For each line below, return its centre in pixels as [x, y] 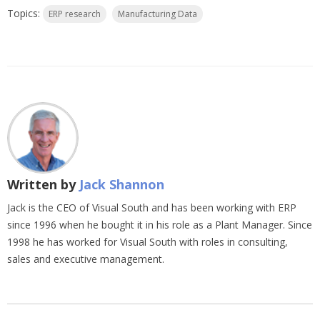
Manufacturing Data [157, 14]
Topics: [25, 14]
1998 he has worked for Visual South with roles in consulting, [147, 242]
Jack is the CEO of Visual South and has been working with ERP [152, 208]
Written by [43, 185]
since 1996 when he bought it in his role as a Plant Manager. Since [160, 225]
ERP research [75, 14]
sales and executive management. [86, 259]
